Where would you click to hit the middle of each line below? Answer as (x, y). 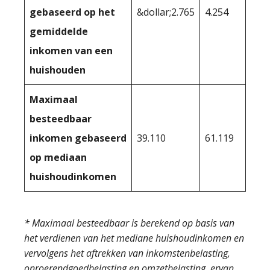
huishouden (58, 70)
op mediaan (58, 157)
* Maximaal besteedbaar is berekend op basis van (129, 223)
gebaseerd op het (72, 12)
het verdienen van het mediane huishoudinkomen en (134, 238)
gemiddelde (59, 31)
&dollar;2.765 (166, 12)
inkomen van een (71, 50)
